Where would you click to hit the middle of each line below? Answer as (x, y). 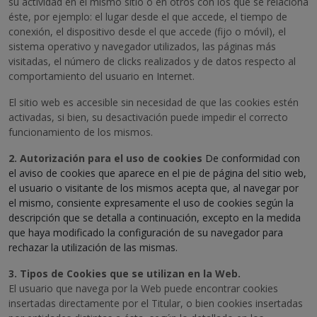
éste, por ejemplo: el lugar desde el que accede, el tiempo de (148, 17)
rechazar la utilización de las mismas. (93, 247)
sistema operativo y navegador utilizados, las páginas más (142, 46)
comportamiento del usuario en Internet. (102, 76)
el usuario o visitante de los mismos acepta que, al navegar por (154, 188)
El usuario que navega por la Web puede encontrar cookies (143, 288)
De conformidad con (251, 158)
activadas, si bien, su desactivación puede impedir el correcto (148, 117)
